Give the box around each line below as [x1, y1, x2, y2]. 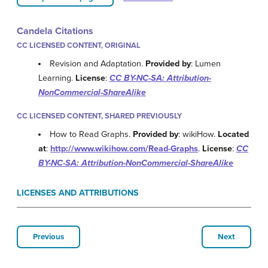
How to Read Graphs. [50, 129, 133, 139]
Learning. [38, 72, 75, 83]
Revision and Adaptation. [50, 58, 146, 69]
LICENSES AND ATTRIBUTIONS [17, 187, 139, 198]
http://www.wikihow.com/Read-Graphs [50, 143, 198, 154]
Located [218, 129, 249, 139]
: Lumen [191, 58, 221, 69]
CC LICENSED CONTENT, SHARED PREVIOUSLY [17, 111, 182, 121]
